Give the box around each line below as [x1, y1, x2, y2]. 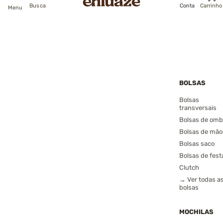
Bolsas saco [179, 140, 215, 147]
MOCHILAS [179, 208, 214, 216]
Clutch [179, 164, 199, 171]
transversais [179, 104, 217, 111]
